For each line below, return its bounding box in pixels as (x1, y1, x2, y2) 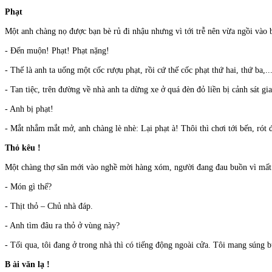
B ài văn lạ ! (5, 260, 50, 270)
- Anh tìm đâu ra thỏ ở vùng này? (5, 221, 120, 231)
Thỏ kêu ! (5, 143, 41, 153)
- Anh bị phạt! (5, 104, 53, 114)
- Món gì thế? (5, 182, 52, 192)
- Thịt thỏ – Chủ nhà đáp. (5, 202, 93, 211)
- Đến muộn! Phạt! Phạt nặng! (5, 46, 109, 56)
